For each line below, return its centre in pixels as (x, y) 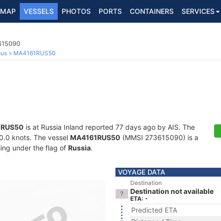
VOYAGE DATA (142, 172)
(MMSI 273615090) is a (159, 137)
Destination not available (172, 191)
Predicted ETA (154, 210)
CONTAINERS (152, 11)
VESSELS (39, 11)
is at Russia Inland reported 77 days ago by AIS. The (109, 127)
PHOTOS (76, 11)
